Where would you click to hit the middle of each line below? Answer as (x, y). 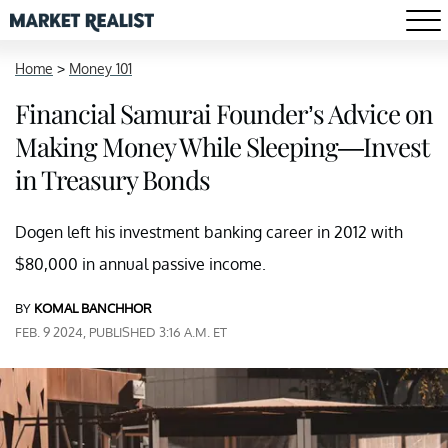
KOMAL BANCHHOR (93, 308)
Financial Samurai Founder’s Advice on (224, 113)
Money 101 (100, 68)
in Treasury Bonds (112, 179)
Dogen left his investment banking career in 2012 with (209, 232)
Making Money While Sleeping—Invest (222, 146)
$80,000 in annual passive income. (140, 264)
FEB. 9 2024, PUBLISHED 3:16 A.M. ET (121, 332)
